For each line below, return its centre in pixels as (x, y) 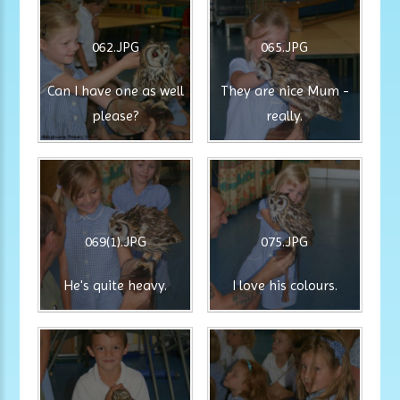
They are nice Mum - (284, 91)
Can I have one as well (115, 91)
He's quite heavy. (116, 285)
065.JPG (285, 47)
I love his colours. (284, 285)
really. (285, 116)
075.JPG (285, 241)
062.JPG (115, 47)
